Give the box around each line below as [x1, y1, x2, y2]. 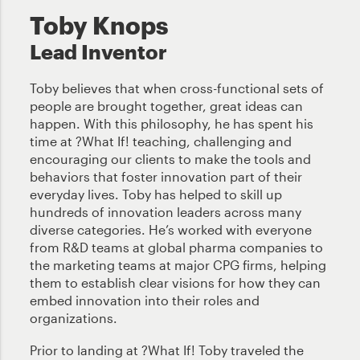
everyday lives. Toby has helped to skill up [30, 186, 283, 202]
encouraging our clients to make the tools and [30, 151, 312, 167]
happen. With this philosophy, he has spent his [30, 116, 314, 132]
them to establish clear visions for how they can [30, 275, 321, 291]
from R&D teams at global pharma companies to [30, 239, 324, 256]
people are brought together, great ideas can [30, 98, 304, 114]
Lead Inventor [30, 39, 168, 64]
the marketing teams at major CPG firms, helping [30, 257, 327, 273]
